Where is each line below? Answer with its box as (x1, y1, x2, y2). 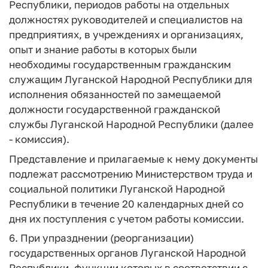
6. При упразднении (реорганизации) (9, 232, 194, 244)
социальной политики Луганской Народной (9, 182, 225, 195)
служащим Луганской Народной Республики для (9, 73, 252, 86)
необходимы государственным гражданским (9, 58, 231, 71)
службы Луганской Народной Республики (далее (9, 118, 254, 130)
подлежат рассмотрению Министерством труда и (9, 167, 252, 180)
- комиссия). (9, 133, 69, 145)
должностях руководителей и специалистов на (9, 13, 243, 26)
